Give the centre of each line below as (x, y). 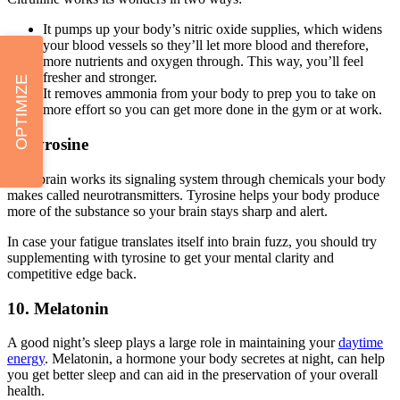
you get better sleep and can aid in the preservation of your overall (192, 375)
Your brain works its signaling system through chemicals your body (196, 179)
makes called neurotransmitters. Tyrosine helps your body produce (193, 195)
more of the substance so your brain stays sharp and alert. (167, 211)
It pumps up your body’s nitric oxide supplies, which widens (212, 29)
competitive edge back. (72, 273)
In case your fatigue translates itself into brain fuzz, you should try (192, 241)
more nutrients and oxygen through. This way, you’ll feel (203, 62)
